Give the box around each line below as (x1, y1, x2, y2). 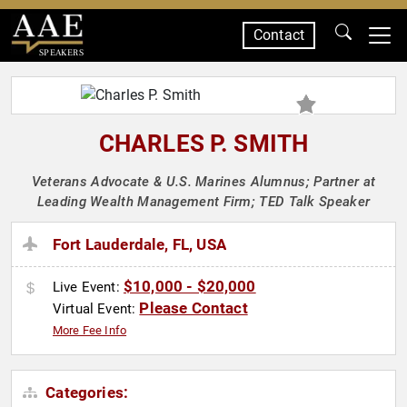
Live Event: (53, 279, 124, 296)
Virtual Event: (53, 301, 140, 318)
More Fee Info (53, 323, 127, 338)
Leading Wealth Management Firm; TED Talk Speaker (36, 194, 371, 210)
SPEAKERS (38, 46, 84, 58)
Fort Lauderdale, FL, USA (53, 235, 226, 254)
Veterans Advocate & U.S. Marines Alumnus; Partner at (31, 174, 376, 190)
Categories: (42, 383, 129, 402)
